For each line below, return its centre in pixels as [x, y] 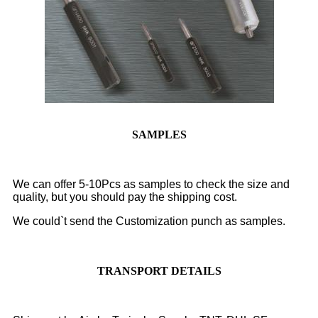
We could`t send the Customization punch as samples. [149, 221]
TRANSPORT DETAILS [159, 271]
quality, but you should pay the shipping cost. [125, 197]
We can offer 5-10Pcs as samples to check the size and [151, 185]
